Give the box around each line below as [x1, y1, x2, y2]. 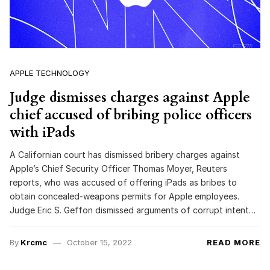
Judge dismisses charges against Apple [10, 88, 250, 107]
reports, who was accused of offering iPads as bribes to [10, 177, 237, 188]
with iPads [10, 123, 75, 142]
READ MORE [207, 237, 260, 248]
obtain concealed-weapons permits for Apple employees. [10, 191, 239, 202]
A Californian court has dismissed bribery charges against [10, 149, 240, 160]
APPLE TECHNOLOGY [10, 68, 90, 78]
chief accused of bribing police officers [10, 105, 252, 125]
